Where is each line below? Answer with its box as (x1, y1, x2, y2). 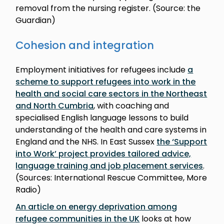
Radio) (15, 183, 43, 195)
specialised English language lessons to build (15, 111, 189, 123)
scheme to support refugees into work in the (15, 75, 196, 87)
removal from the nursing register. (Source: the (15, 2, 201, 14)
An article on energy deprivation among (15, 200, 177, 212)
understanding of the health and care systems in (15, 123, 207, 135)
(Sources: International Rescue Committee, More (15, 171, 207, 183)
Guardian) (15, 14, 58, 26)
